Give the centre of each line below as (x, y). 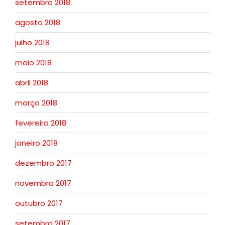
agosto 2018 (38, 22)
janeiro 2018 (36, 143)
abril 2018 (32, 82)
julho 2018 (32, 42)
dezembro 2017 (43, 163)
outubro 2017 (39, 203)
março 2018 (36, 102)
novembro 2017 (43, 183)
